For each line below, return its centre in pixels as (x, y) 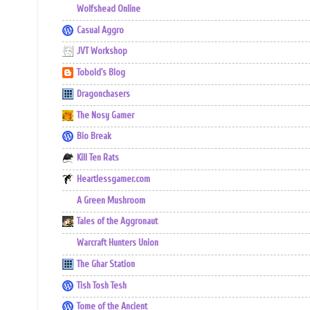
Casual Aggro (100, 30)
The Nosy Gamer (106, 115)
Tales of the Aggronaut (117, 222)
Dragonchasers (103, 94)
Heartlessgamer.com (113, 179)
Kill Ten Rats (98, 158)
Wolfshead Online (109, 9)
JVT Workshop (102, 52)
